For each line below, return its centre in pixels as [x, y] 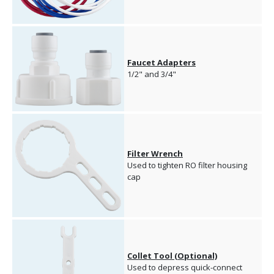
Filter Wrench [155, 154]
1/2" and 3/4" [152, 74]
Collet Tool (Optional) [172, 256]
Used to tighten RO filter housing [187, 165]
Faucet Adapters [161, 63]
